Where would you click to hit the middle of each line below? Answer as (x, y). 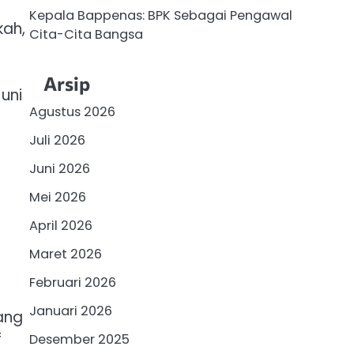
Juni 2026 (59, 168)
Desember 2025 (79, 339)
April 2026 (60, 225)
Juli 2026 (57, 140)
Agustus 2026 (72, 111)
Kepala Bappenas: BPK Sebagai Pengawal (160, 16)
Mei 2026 (57, 197)
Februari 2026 (72, 282)
